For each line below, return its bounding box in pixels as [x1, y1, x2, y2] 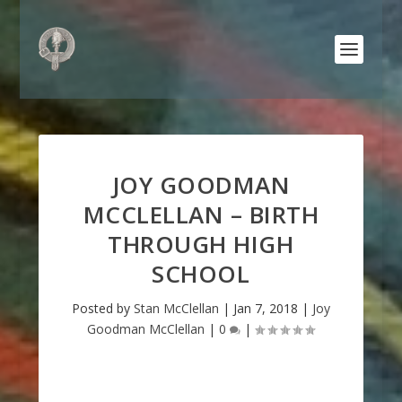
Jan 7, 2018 [232, 300, 298, 317]
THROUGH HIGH [108, 228, 294, 260]
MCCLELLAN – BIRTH [83, 198, 319, 231]
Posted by [71, 300, 134, 317]
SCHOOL [152, 258, 250, 290]
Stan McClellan [133, 300, 219, 317]
